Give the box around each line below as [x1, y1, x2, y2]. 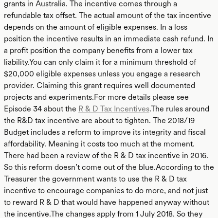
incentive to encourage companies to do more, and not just [4, 186, 208, 195]
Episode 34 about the [4, 104, 78, 113]
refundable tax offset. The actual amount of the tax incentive [4, 11, 211, 20]
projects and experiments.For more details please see [4, 92, 189, 102]
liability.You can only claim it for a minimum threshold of [4, 57, 196, 67]
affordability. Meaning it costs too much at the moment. [4, 139, 195, 148]
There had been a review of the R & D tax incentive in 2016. [4, 151, 208, 160]
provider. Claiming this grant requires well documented [4, 81, 195, 90]
